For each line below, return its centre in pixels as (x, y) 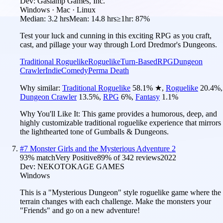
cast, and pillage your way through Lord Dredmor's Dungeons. (118, 44)
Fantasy (148, 97)
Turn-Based (139, 61)
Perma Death (109, 70)
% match (42, 157)
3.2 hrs (58, 18)
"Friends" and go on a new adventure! (80, 210)
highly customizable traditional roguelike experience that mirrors (120, 122)
